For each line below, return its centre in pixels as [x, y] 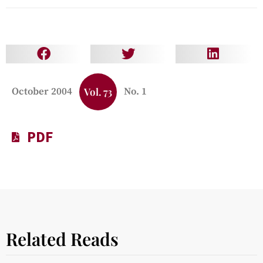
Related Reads [62, 239]
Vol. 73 [98, 91]
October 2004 [42, 91]
